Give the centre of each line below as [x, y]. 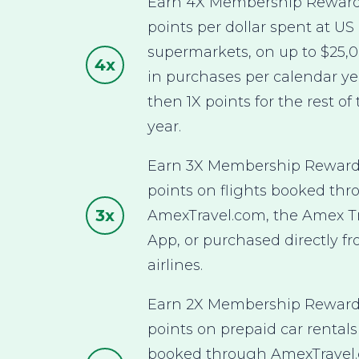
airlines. [175, 265]
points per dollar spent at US [250, 27]
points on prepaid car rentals [252, 329]
